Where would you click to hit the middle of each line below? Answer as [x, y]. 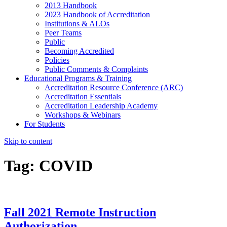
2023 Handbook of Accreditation [97, 14]
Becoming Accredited [79, 51]
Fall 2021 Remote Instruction [80, 212]
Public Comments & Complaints [96, 69]
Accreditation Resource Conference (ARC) [114, 87]
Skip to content [28, 141]
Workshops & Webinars [83, 115]
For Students [45, 124]
